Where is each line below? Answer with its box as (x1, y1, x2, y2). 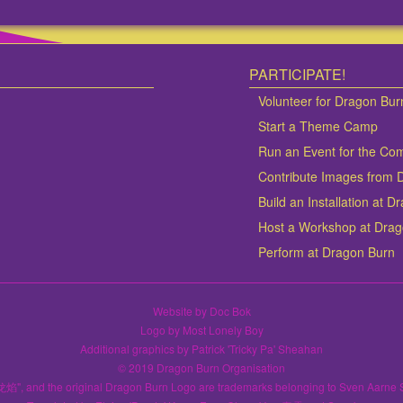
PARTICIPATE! (249, 64, 346, 85)
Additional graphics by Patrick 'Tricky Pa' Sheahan (80, 341, 323, 357)
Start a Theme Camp (258, 117, 379, 136)
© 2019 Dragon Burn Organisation (118, 360, 285, 376)
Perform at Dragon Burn (258, 243, 396, 262)
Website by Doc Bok (152, 303, 251, 319)
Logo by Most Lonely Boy (139, 322, 264, 338)
